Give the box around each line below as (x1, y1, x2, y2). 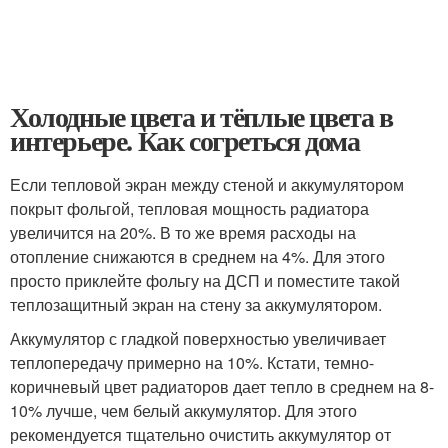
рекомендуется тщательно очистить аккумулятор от (10, 423, 391, 446)
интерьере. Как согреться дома (10, 120, 360, 161)
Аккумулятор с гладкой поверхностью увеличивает (10, 327, 386, 350)
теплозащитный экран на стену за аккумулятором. (10, 293, 382, 316)
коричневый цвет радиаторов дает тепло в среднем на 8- (10, 375, 434, 398)
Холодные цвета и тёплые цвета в (10, 96, 393, 137)
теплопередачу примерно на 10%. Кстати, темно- (10, 351, 374, 374)
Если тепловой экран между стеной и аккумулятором (10, 173, 404, 196)
